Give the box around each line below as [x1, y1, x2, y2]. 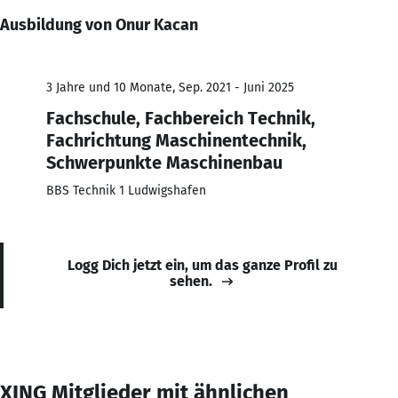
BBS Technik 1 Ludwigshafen [46, 182, 206, 198]
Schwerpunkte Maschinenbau [46, 151, 283, 173]
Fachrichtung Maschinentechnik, [46, 129, 306, 151]
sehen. [170, 272, 212, 290]
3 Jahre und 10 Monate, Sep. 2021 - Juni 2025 [46, 79, 294, 95]
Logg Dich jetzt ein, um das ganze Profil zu [68, 256, 338, 274]
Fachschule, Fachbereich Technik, [46, 107, 315, 129]
